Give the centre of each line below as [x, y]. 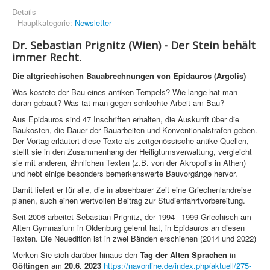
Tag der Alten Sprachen [184, 255]
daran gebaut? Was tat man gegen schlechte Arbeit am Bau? [118, 103]
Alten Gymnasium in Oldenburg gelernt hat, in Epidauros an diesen [128, 228]
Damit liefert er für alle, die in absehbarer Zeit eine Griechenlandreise [132, 190]
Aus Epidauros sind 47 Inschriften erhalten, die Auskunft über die [126, 119]
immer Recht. [47, 58]
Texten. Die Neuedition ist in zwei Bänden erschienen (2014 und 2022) [134, 239]
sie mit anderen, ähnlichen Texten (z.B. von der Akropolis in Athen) [129, 163]
